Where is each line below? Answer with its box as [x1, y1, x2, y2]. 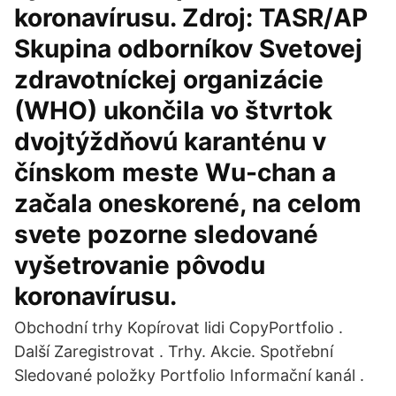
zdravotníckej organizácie [14, 65, 324, 95]
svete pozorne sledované [14, 219, 318, 249]
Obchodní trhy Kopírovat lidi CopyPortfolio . [14, 318, 343, 337]
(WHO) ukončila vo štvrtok [14, 95, 332, 126]
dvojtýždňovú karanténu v [14, 126, 326, 156]
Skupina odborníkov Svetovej [14, 34, 362, 64]
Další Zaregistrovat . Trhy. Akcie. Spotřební [14, 342, 333, 361]
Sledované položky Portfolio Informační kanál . [14, 366, 364, 385]
